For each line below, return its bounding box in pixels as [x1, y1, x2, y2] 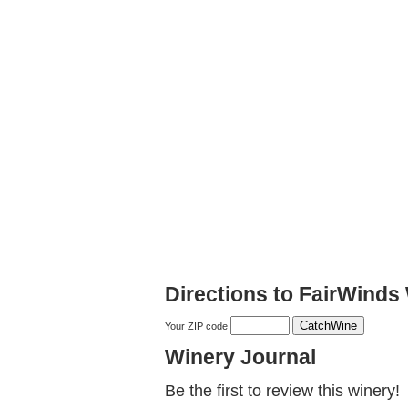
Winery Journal [165, 345, 316, 370]
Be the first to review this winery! [165, 382, 400, 401]
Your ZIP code [165, 321, 230, 332]
